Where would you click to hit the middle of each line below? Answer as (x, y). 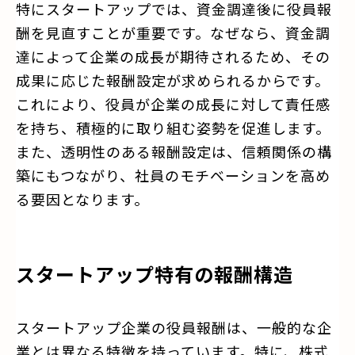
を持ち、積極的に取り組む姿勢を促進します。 (173, 127)
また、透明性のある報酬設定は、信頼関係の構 (174, 151)
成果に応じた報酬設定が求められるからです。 (173, 80)
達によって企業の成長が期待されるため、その (173, 56)
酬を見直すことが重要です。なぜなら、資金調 (173, 32)
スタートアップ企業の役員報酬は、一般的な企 (174, 327)
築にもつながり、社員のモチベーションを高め (173, 175)
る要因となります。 (82, 198)
